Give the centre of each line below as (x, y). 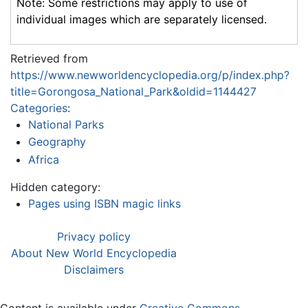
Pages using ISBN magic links (104, 203)
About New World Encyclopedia (94, 253)
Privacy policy (94, 236)
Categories (39, 108)
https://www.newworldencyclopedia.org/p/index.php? (150, 75)
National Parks (66, 124)
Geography (57, 142)
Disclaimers (94, 269)
